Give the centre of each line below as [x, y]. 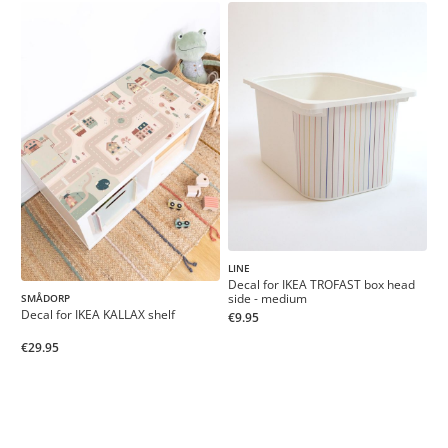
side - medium [267, 299]
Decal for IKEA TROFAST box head [321, 285]
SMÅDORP [45, 297]
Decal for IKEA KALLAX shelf [98, 314]
